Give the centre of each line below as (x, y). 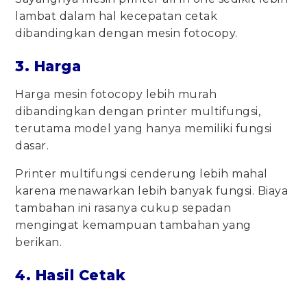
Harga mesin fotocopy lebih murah (116, 95)
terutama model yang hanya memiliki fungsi (144, 129)
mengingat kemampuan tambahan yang (133, 225)
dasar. (32, 146)
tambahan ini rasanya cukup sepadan (123, 208)
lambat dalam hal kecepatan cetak (116, 16)
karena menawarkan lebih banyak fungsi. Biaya (152, 191)
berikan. (39, 243)
